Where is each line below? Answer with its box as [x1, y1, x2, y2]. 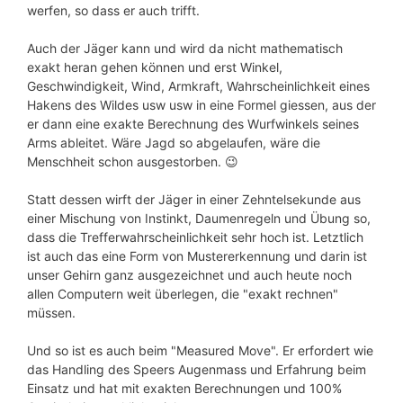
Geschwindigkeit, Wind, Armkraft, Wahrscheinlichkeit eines [27, 78, 370, 94]
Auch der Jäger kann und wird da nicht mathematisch [27, 40, 343, 57]
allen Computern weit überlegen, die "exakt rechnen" [27, 286, 338, 302]
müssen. [27, 305, 76, 321]
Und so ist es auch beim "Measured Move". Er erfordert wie [27, 343, 373, 359]
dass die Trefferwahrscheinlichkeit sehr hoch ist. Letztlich [27, 229, 363, 246]
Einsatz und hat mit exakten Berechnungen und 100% [27, 381, 342, 397]
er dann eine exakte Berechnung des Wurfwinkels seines [27, 116, 359, 132]
